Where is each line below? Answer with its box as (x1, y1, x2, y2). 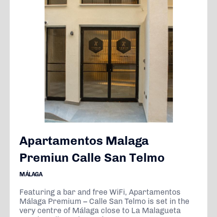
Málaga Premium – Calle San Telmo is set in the (19, 197, 189, 206)
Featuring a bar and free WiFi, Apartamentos (19, 187, 181, 197)
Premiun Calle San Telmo (19, 150, 165, 165)
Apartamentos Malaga (19, 133, 149, 148)
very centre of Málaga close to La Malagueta (19, 206, 181, 215)
